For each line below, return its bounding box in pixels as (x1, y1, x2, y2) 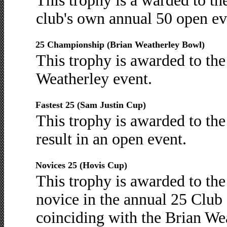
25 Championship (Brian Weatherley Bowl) (35, 40, 205, 50)
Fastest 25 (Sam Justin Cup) (35, 100, 146, 110)
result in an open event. (35, 130, 186, 148)
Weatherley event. (35, 70, 152, 88)
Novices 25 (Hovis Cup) (35, 160, 127, 170)
